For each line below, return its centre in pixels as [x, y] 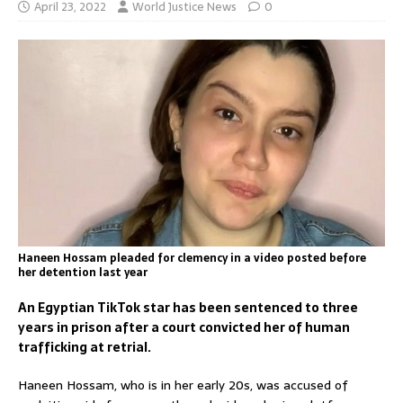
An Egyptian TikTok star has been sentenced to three [188, 307]
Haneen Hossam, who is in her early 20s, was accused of [183, 385]
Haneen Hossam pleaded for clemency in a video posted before [192, 258]
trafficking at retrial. [85, 347]
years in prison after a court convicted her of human [184, 327]
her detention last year [83, 272]
